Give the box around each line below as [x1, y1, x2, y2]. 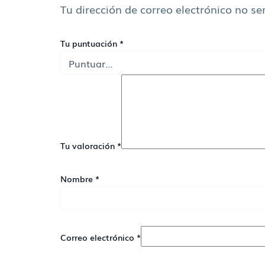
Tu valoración [60, 140, 117, 152]
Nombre [60, 173, 95, 185]
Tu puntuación [60, 37, 119, 50]
